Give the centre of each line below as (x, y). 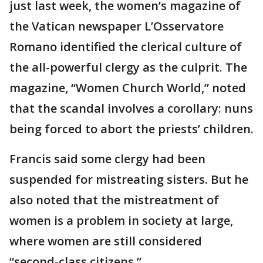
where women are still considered (106, 241)
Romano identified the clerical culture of (126, 47)
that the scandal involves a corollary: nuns (131, 109)
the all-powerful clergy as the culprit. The (128, 68)
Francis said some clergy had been (107, 159)
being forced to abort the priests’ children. (131, 129)
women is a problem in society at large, (121, 221)
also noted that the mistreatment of (114, 200)
